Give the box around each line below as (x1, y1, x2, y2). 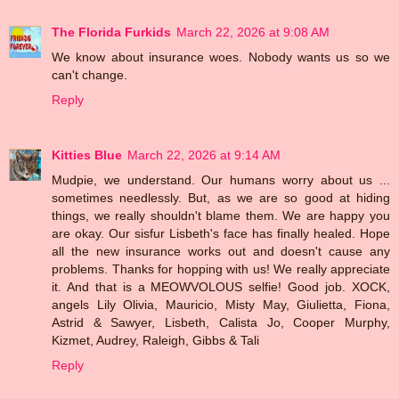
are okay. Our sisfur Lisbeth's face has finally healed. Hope (52, 226, 390, 241)
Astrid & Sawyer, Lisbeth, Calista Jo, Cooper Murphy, (52, 315, 390, 330)
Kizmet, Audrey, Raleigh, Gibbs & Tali (52, 333, 259, 348)
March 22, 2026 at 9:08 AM (176, 25, 330, 40)
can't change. (52, 68, 127, 83)
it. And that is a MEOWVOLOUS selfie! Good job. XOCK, (52, 280, 390, 295)
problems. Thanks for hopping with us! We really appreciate (52, 262, 390, 277)
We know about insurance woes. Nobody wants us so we (52, 50, 390, 65)
